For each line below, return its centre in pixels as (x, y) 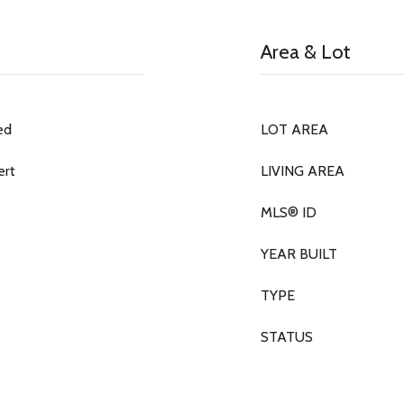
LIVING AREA (303, 171)
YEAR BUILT (299, 254)
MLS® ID (289, 212)
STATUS (287, 337)
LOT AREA (294, 129)
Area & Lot (306, 52)
